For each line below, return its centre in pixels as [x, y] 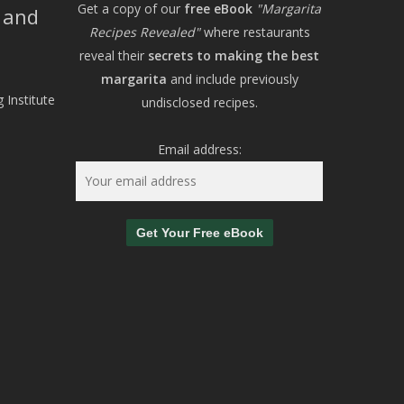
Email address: [199, 149]
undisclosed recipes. [199, 102]
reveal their [114, 55]
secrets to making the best [234, 55]
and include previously [232, 79]
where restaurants [255, 32]
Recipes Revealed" [144, 32]
